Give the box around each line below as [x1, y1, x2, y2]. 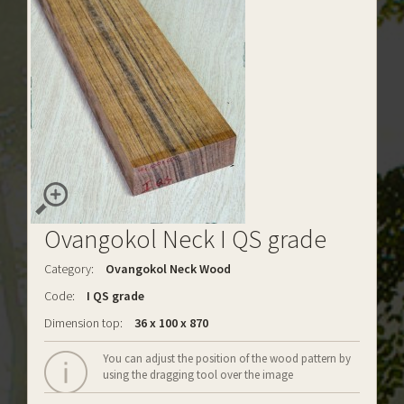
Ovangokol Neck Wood [106, 261, 231, 277]
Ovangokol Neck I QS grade [44, 223, 326, 255]
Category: [44, 261, 94, 277]
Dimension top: [44, 315, 123, 331]
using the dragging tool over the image [103, 367, 293, 382]
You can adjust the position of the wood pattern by [103, 351, 351, 366]
